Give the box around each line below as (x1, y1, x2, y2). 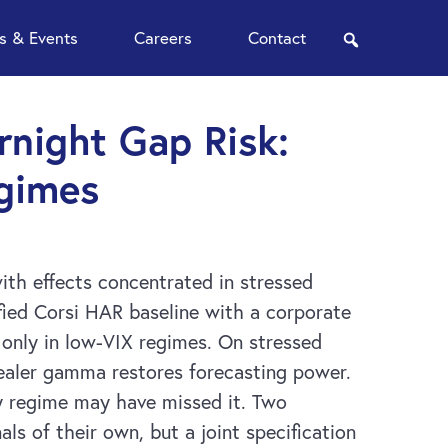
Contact (248, 27, 306, 48)
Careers (134, 27, 192, 48)
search (360, 31, 417, 56)
